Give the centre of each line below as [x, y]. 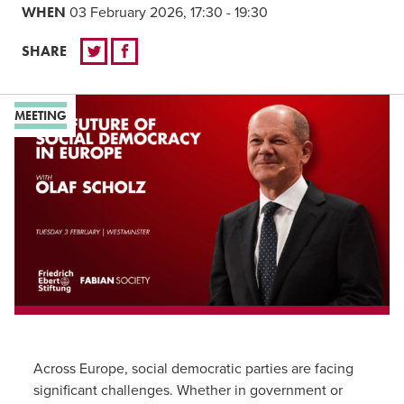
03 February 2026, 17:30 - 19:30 [169, 13]
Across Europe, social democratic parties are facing [193, 369]
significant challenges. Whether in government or [188, 391]
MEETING [41, 116]
